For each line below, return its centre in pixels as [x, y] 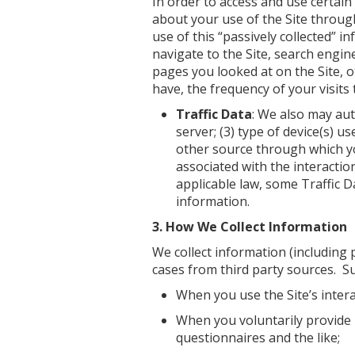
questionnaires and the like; [258, 338]
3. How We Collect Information [250, 227]
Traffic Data [214, 114]
